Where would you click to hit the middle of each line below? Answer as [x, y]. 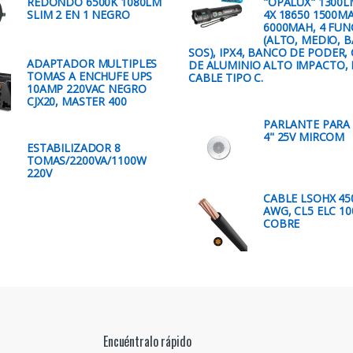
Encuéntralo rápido [147, 341]
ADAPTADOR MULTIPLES [92, 64]
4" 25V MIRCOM [304, 136]
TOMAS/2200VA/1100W [87, 160]
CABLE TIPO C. [226, 78]
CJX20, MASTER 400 [77, 102]
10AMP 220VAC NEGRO [87, 89]
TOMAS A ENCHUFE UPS [90, 76]
